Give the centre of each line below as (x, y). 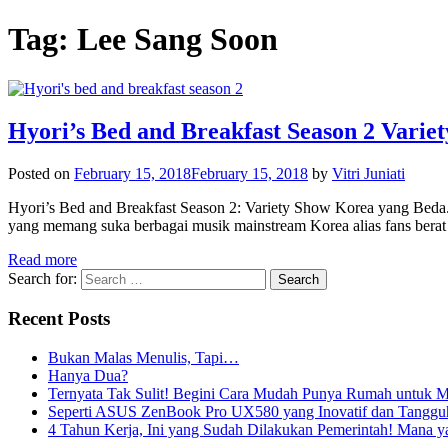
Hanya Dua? (88, 376)
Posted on (41, 173)
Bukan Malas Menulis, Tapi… (143, 358)
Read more (42, 259)
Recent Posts (59, 319)
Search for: (42, 278)
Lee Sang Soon (177, 39)
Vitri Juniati (368, 173)
